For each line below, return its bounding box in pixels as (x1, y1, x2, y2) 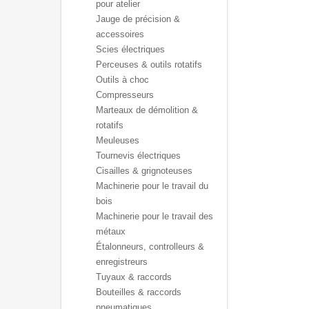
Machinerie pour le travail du (96, 181, 208, 191)
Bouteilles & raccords (96, 287, 181, 297)
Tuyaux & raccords (96, 272, 172, 282)
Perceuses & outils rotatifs (96, 59, 202, 70)
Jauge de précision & (96, 14, 180, 24)
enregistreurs (96, 257, 148, 267)
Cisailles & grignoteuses (96, 166, 192, 176)
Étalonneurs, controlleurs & (96, 241, 204, 252)
